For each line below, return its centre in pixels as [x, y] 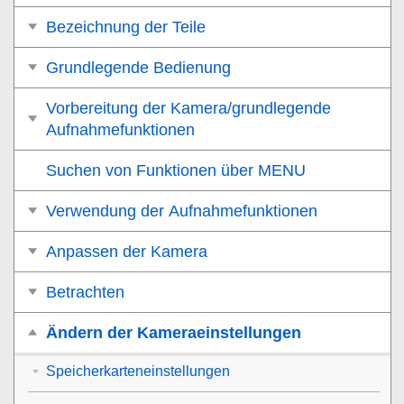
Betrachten [85, 292]
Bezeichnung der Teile [126, 27]
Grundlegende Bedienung [138, 67]
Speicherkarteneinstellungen [138, 371]
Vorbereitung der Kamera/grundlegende [188, 108]
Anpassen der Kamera [127, 251]
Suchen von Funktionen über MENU [176, 170]
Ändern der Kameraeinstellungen [174, 332]
